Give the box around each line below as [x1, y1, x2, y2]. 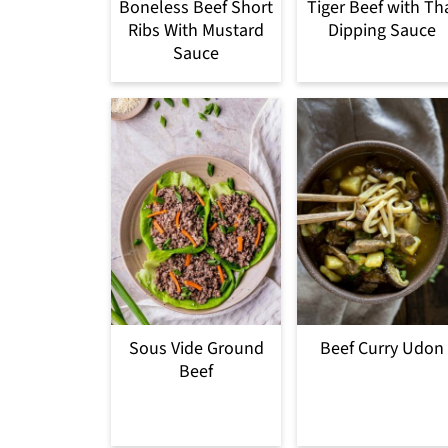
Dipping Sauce [328, 17, 436, 43]
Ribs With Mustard [128, 17, 264, 43]
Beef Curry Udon [320, 335, 444, 361]
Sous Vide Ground [128, 335, 264, 361]
